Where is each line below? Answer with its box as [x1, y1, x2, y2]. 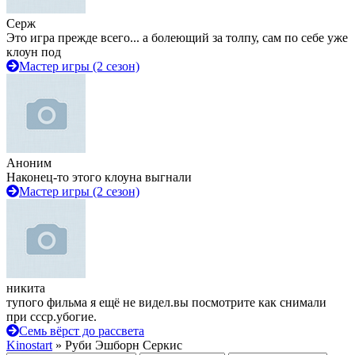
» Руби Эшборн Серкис [52, 338, 182, 352]
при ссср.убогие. [6, 310, 97, 323]
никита [6, 281, 45, 295]
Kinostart [6, 338, 52, 352]
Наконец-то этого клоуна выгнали [6, 170, 192, 184]
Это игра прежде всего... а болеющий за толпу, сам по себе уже [6, 31, 348, 44]
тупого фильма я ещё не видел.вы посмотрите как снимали [6, 296, 326, 309]
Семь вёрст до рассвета [19, 324, 144, 338]
